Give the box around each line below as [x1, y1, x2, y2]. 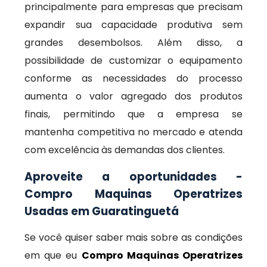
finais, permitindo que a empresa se [24, 107, 243, 121]
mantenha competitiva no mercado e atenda [24, 125, 243, 139]
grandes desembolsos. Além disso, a [24, 36, 243, 49]
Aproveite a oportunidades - [24, 169, 243, 185]
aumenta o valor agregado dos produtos [24, 89, 243, 103]
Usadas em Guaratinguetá [24, 203, 179, 219]
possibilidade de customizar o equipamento [24, 54, 243, 67]
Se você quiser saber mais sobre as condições [24, 231, 243, 244]
